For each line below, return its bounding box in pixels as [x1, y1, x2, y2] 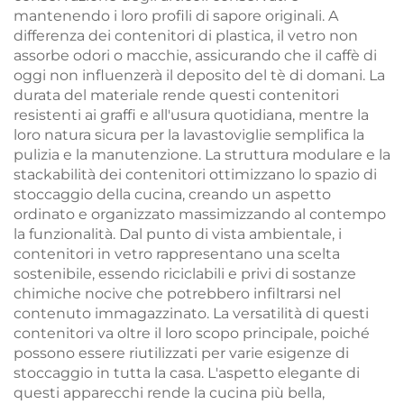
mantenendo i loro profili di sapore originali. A [14, 7, 338, 24]
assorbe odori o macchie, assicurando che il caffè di [14, 47, 377, 64]
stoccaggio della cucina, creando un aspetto [14, 186, 331, 203]
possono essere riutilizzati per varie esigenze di [14, 344, 349, 362]
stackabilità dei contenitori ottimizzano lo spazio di [14, 166, 377, 183]
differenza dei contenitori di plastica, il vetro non [14, 27, 358, 44]
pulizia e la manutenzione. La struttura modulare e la [14, 146, 390, 163]
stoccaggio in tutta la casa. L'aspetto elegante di [14, 364, 360, 381]
